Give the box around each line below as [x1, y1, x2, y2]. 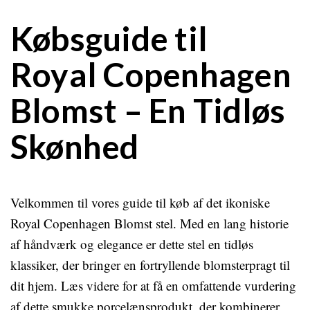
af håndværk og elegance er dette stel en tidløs [10, 235, 253, 253]
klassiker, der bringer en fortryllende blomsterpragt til [10, 256, 290, 273]
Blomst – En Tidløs [10, 91, 286, 130]
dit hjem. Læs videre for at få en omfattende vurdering [10, 277, 296, 294]
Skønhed [10, 127, 139, 166]
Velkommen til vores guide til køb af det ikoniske [10, 194, 270, 211]
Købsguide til [10, 19, 208, 58]
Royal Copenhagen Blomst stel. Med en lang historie [10, 215, 289, 232]
